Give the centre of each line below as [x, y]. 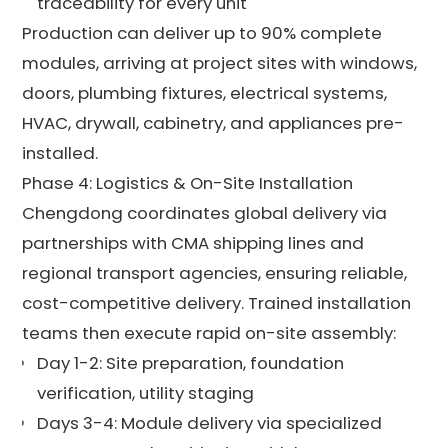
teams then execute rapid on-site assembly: [209, 332]
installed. [60, 152]
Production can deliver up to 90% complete [202, 32]
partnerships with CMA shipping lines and [193, 242]
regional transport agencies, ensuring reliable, [215, 272]
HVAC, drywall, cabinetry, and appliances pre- [213, 122]
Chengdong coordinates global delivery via [205, 212]
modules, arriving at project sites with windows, [220, 62]
